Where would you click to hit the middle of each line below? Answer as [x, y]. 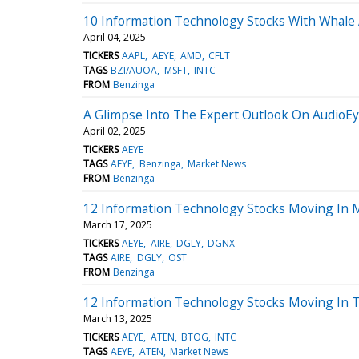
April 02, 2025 [115, 131]
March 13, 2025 [118, 318]
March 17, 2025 [118, 224]
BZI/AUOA [134, 70]
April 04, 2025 [115, 37]
